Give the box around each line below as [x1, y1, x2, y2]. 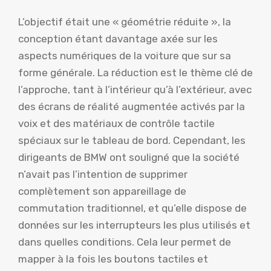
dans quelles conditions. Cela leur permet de [18, 236, 231, 249]
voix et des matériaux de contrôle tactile [18, 117, 215, 130]
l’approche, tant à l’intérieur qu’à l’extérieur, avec [18, 83, 252, 96]
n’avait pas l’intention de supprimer [18, 168, 188, 181]
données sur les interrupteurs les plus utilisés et [18, 219, 250, 232]
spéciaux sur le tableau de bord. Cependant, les [18, 134, 246, 147]
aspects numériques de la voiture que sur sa [18, 50, 231, 62]
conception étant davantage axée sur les [18, 33, 218, 45]
